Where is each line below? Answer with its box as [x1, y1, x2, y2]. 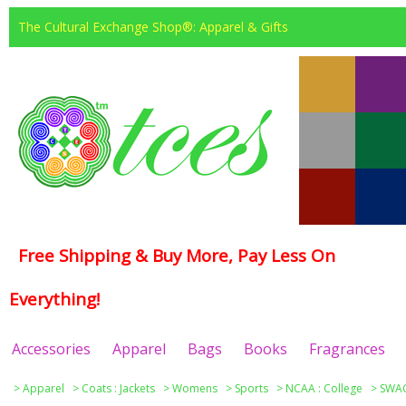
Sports [235, 381, 268, 396]
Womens [172, 381, 217, 396]
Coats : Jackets [82, 381, 155, 396]
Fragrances [308, 339, 385, 359]
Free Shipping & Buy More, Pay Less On [18, 244, 335, 267]
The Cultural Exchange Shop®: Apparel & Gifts [18, 18, 288, 35]
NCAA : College [285, 381, 362, 396]
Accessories [11, 339, 91, 359]
